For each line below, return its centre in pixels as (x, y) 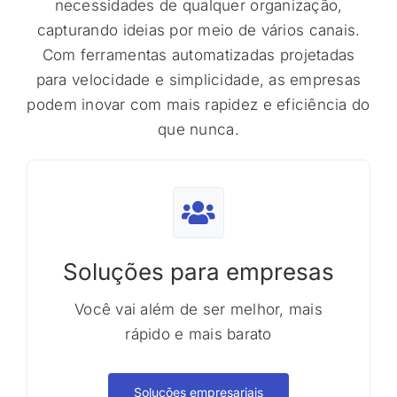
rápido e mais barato (198, 334)
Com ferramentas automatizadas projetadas (198, 55)
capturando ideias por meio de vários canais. (198, 30)
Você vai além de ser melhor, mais (198, 309)
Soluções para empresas (198, 272)
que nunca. (198, 129)
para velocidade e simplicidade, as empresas (198, 80)
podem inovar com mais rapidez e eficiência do (198, 105)
